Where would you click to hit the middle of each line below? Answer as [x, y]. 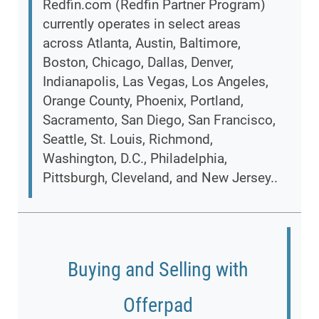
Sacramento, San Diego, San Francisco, [159, 120]
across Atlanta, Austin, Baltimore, [142, 43]
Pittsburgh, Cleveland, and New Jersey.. [160, 178]
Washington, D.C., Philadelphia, [135, 159]
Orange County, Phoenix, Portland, [143, 101]
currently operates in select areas [142, 24]
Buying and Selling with [158, 270]
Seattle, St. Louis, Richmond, [128, 140]
